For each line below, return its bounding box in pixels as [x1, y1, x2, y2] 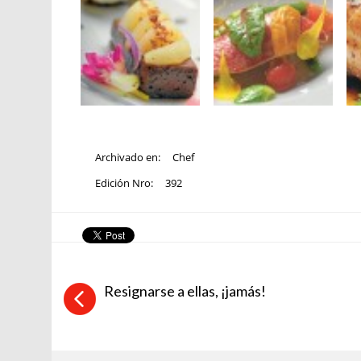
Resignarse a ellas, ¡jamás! [104, 281, 267, 300]
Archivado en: [95, 149, 164, 164]
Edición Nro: [95, 175, 156, 190]
